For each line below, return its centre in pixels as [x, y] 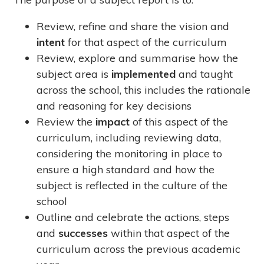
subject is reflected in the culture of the [132, 186]
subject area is [74, 74]
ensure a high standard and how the [126, 170]
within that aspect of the [171, 233]
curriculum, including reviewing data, [129, 138]
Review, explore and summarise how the [138, 58]
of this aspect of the [181, 122]
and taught [206, 74]
